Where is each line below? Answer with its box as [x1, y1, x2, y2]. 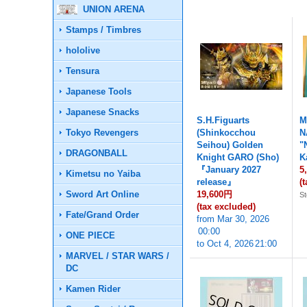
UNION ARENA [83, 4, 145, 14]
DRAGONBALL [66, 148, 128, 158]
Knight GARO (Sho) [197, 152, 280, 162]
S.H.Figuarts [197, 115, 250, 125]
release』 [197, 177, 236, 187]
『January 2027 [197, 164, 262, 175]
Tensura [66, 66, 100, 76]
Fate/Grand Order [66, 210, 140, 220]
